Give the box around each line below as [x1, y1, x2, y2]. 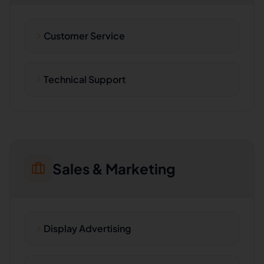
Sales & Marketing [52, 160, 176, 177]
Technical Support [44, 73, 126, 85]
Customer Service [44, 29, 125, 42]
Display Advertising [44, 222, 131, 235]
